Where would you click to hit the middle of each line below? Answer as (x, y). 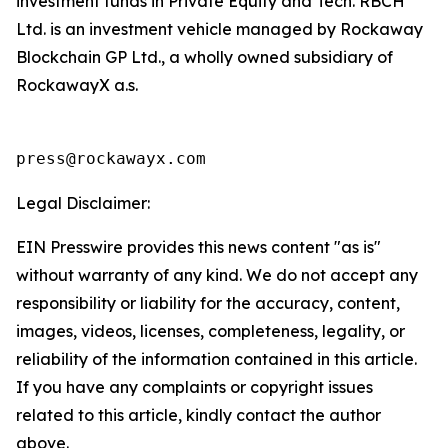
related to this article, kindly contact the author (198, 415)
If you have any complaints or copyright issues (194, 387)
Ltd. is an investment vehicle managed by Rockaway (219, 29)
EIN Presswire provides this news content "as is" (198, 247)
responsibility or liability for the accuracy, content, (208, 303)
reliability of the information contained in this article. (216, 359)
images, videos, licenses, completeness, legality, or (210, 331)
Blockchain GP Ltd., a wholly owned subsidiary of (204, 57)
